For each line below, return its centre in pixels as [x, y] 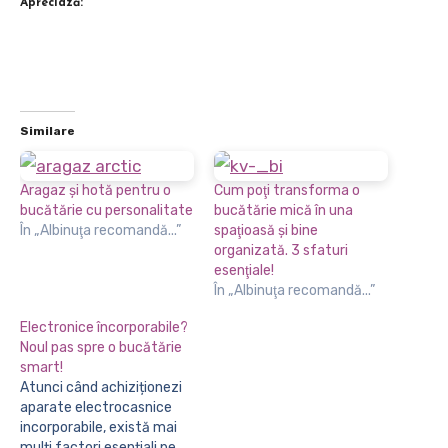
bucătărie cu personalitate [106, 210]
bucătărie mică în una [283, 210]
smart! [41, 367]
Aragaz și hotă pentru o [95, 190]
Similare [47, 130]
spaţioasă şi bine [266, 230]
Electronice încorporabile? [104, 327]
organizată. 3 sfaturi [281, 250]
